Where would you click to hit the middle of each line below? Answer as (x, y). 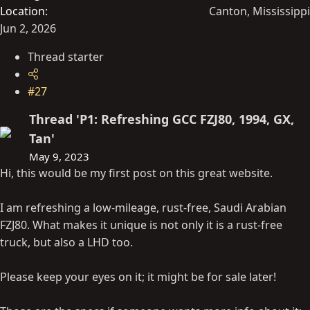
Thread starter (66, 56)
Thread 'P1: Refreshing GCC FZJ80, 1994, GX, (162, 119)
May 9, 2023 (59, 156)
